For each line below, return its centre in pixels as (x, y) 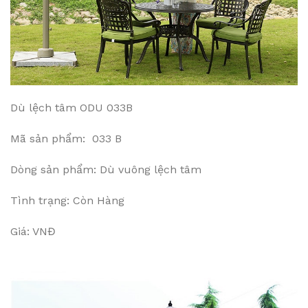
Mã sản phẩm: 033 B (66, 139)
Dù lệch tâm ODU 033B (71, 108)
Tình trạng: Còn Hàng (67, 201)
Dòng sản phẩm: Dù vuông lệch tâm (106, 170)
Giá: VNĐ (33, 232)
